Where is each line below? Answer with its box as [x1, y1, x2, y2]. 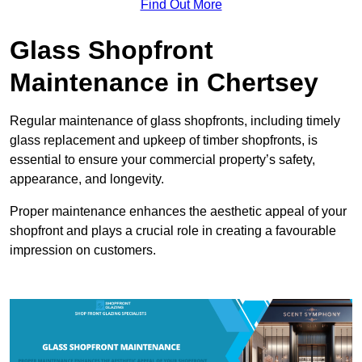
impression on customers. [10, 242, 156, 257]
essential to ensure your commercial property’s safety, [10, 152, 315, 166]
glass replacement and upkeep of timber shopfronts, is [10, 133, 318, 147]
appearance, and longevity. [10, 171, 164, 186]
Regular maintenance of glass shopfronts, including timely [10, 113, 340, 128]
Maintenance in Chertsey [10, 67, 318, 97]
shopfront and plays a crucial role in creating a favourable [10, 223, 336, 238]
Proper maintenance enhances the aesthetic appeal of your [10, 204, 347, 218]
